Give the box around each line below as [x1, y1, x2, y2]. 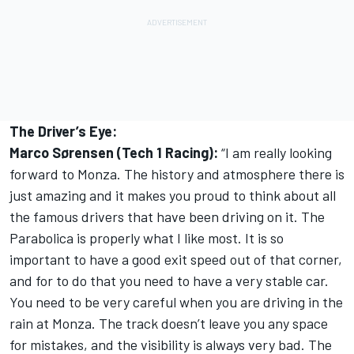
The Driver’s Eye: [9, 122, 117, 141]
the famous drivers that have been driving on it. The [9, 208, 325, 226]
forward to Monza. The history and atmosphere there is [9, 165, 345, 183]
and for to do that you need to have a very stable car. [9, 272, 329, 290]
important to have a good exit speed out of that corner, [9, 250, 342, 269]
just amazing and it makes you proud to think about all [9, 186, 336, 205]
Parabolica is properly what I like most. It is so [9, 229, 284, 247]
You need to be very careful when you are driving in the [9, 293, 343, 311]
